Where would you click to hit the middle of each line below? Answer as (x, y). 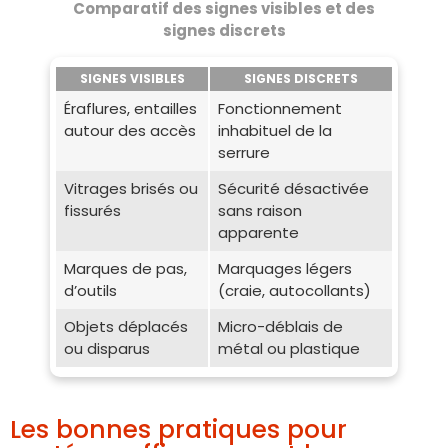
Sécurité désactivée (293, 188)
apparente (258, 232)
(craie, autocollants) (294, 290)
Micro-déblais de (280, 326)
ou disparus (106, 348)
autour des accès (129, 130)
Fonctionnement (279, 108)
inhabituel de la (274, 130)
